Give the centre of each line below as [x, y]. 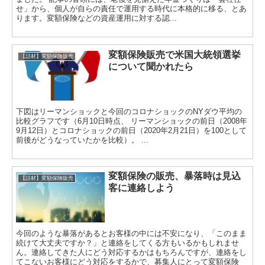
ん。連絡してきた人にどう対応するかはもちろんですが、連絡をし [132, 252]
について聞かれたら [151, 66]
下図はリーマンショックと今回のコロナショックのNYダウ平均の [129, 111]
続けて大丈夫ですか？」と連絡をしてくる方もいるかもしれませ [128, 243]
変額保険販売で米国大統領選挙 [175, 54]
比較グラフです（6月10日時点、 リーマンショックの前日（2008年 [132, 121]
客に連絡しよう [142, 188]
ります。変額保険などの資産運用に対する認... [97, 18]
